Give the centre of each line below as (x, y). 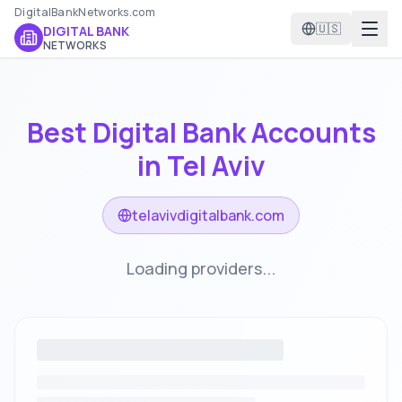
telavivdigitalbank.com (208, 215)
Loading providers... (201, 268)
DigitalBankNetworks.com (85, 12)
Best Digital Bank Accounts (201, 132)
